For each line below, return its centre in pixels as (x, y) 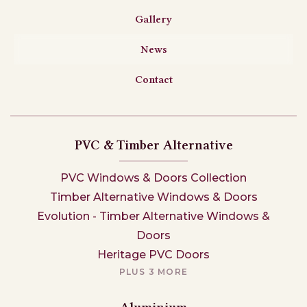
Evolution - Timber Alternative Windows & (153, 217)
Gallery (153, 20)
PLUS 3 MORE (153, 272)
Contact (153, 80)
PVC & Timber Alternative (153, 145)
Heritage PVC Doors (153, 255)
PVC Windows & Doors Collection (153, 178)
